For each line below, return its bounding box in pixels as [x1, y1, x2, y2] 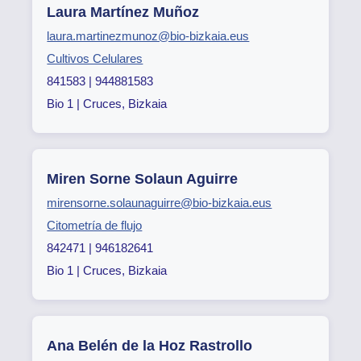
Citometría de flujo [47, 218, 143, 233]
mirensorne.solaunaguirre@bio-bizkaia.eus [47, 196, 272, 210]
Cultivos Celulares [47, 52, 143, 66]
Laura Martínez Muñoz [47, 4, 200, 21]
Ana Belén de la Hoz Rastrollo [47, 338, 253, 355]
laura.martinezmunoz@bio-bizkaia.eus [47, 29, 250, 44]
